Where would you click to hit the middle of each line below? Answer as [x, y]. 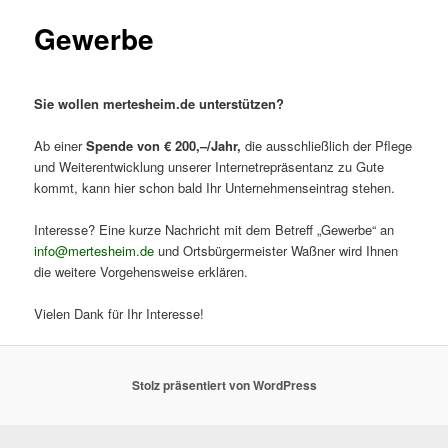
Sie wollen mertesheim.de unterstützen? [159, 103]
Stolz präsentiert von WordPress [224, 385]
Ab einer [60, 145]
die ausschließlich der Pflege [327, 145]
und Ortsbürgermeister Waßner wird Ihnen [276, 250]
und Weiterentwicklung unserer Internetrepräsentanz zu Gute [209, 166]
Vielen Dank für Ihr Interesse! [119, 314]
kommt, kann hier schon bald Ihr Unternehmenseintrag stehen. [215, 187]
